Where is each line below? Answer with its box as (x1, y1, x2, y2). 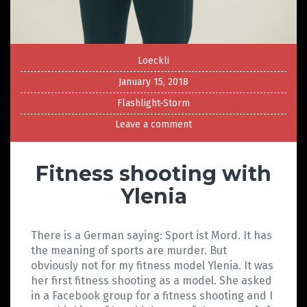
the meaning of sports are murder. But (31, 244, 227, 258)
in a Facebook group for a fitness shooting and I (31, 289, 273, 303)
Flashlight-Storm (117, 97, 190, 110)
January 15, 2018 (119, 76, 188, 88)
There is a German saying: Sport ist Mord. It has (31, 229, 272, 243)
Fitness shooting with (36, 161, 271, 187)
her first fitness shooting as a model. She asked (31, 274, 272, 288)
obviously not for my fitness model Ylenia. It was (31, 259, 273, 273)
